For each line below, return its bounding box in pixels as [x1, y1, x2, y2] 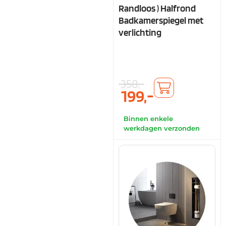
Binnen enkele [124, 115, 173, 123]
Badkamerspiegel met [119, 14, 203, 26]
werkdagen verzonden [124, 124, 200, 132]
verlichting [119, 26, 161, 38]
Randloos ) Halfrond [119, 2, 196, 14]
